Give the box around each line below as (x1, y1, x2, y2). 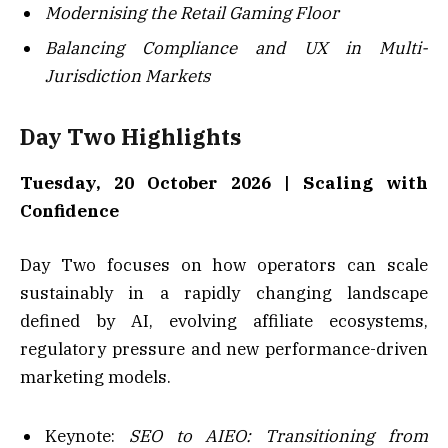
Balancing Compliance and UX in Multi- (45, 37, 428, 60)
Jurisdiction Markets (45, 65, 210, 88)
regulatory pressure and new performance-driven (20, 338, 428, 361)
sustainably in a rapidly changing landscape (20, 282, 428, 305)
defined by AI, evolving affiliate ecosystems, (20, 310, 428, 333)
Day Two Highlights (20, 122, 241, 151)
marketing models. (20, 366, 171, 389)
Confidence (20, 199, 119, 222)
